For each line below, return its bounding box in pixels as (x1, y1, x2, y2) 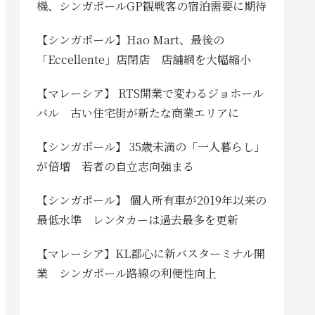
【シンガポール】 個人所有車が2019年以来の (37, 191, 266, 208)
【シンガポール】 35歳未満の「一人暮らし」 (37, 138, 265, 155)
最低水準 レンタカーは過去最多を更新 (37, 211, 238, 228)
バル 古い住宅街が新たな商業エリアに (37, 104, 239, 121)
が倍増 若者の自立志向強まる (37, 157, 194, 174)
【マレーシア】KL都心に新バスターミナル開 (37, 245, 265, 262)
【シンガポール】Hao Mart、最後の (37, 31, 224, 48)
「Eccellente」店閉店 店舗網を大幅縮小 (37, 51, 251, 67)
